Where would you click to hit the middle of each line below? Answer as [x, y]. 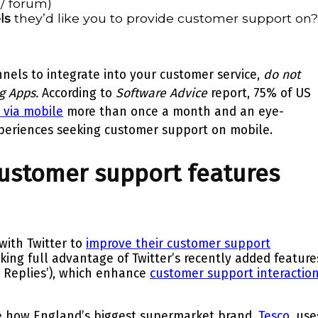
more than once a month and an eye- [176, 111]
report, [231, 93]
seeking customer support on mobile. [163, 130]
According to [77, 93]
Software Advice [162, 93]
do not [282, 75]
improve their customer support [179, 243]
